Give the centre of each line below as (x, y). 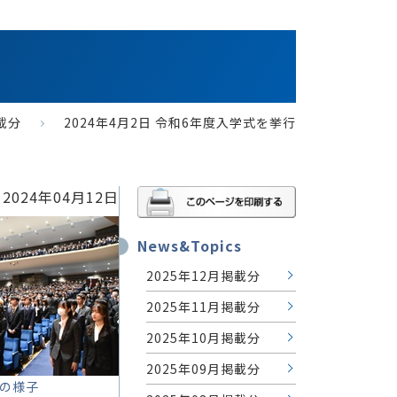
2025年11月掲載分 (203, 306)
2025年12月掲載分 (203, 275)
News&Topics (190, 245)
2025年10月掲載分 (203, 337)
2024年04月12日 (61, 197)
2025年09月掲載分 (203, 368)
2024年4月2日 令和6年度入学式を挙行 (180, 122)
